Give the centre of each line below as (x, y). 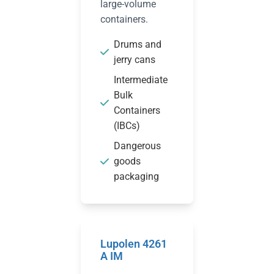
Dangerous (137, 146)
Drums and (138, 44)
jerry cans (135, 60)
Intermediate (141, 80)
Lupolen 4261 (134, 244)
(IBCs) (127, 126)
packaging (136, 176)
